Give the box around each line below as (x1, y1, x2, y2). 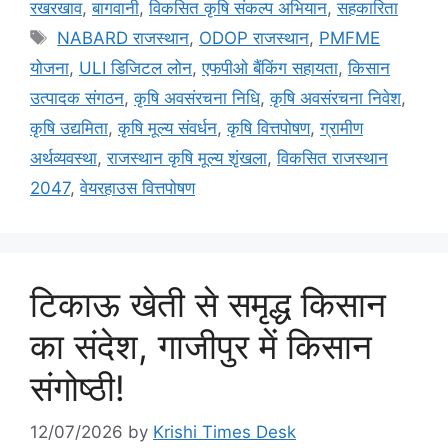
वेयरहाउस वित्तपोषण (80, 177, 195, 198)
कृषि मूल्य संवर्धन (118, 117, 217, 138)
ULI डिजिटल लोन (79, 57, 192, 78)
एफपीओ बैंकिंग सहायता (202, 57, 338, 78)
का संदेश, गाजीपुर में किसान (30, 324, 372, 367)
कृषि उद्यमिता (30, 117, 108, 138)
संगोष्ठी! (30, 366, 125, 409)
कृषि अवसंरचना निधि (134, 87, 260, 108)
